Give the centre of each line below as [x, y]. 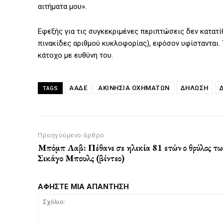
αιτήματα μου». [62, 7]
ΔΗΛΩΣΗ [194, 88]
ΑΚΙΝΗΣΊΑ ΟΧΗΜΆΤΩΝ [134, 88]
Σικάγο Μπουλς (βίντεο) [81, 158]
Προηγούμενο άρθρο [71, 135]
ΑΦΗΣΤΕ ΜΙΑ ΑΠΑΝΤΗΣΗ [83, 187]
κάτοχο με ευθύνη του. [75, 56]
